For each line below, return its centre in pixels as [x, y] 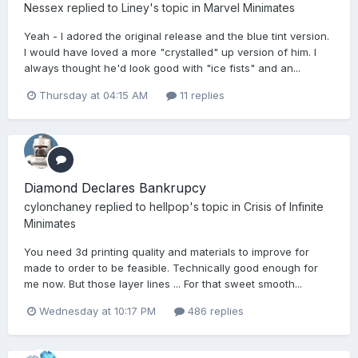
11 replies [201, 95]
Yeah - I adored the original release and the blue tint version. [177, 36]
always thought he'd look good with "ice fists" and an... [162, 68]
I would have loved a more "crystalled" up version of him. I [170, 52]
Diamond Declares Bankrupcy [115, 188]
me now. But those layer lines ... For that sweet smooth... [163, 284]
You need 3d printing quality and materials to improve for [167, 252]
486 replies [214, 311]
